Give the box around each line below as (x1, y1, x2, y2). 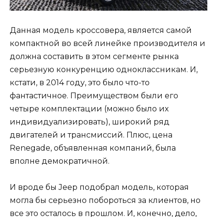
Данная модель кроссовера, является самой (10, 25, 192, 35)
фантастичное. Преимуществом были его (10, 91, 178, 100)
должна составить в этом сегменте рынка (10, 51, 179, 61)
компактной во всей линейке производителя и (10, 38, 205, 48)
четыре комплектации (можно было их (10, 104, 169, 113)
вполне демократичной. (10, 156, 109, 166)
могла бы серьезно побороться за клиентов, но (10, 196, 201, 205)
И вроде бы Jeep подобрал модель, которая (10, 183, 189, 192)
